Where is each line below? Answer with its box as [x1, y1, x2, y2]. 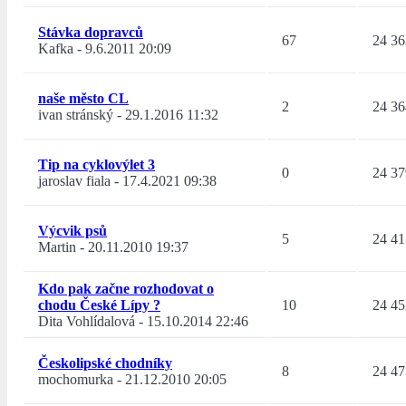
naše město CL [38, 91, 129, 107]
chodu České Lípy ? [38, 297, 160, 314]
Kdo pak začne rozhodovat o [38, 281, 214, 297]
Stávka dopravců [38, 24, 143, 41]
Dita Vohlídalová [38, 314, 135, 330]
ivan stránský [38, 107, 113, 123]
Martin [38, 239, 76, 256]
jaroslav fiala [38, 173, 111, 189]
